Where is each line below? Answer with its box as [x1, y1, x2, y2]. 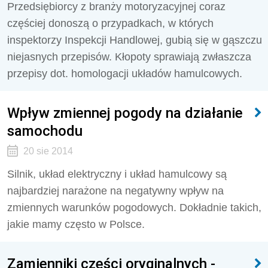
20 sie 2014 [23, 146, 73, 156]
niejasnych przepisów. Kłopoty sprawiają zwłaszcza [7, 51, 251, 63]
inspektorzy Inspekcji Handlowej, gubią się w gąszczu [7, 34, 262, 46]
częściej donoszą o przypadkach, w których [7, 17, 214, 29]
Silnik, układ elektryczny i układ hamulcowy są [7, 168, 227, 180]
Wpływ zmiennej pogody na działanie [7, 104, 243, 121]
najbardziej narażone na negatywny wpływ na [7, 185, 224, 197]
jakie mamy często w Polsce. [7, 218, 145, 230]
